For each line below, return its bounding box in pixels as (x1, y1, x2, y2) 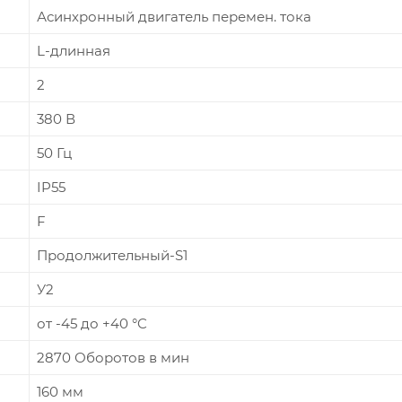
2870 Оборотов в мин (37, 348, 189, 366)
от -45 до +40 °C (37, 314, 147, 332)
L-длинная (37, 41, 110, 59)
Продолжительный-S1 (37, 246, 188, 264)
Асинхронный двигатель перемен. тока (37, 7, 311, 25)
